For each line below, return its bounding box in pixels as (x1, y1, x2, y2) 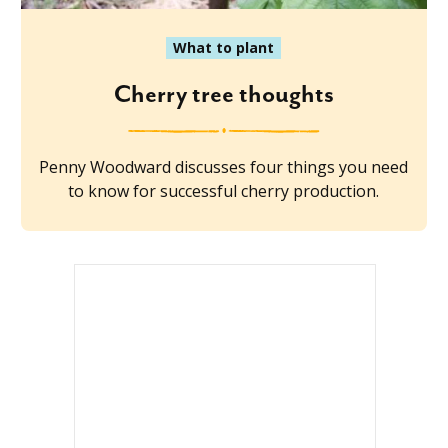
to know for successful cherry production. (68, 179, 380, 202)
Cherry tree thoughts (113, 80, 334, 109)
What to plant (173, 37, 275, 57)
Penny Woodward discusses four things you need (39, 155, 409, 178)
